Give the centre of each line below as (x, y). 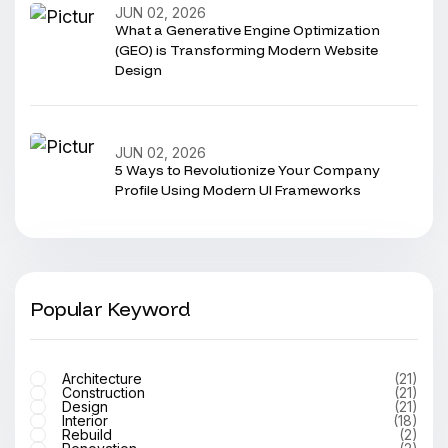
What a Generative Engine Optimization (247, 30)
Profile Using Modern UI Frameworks (238, 190)
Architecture (102, 378)
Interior (85, 420)
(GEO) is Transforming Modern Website (246, 50)
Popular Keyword (110, 308)
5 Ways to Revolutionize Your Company (247, 170)
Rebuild (87, 434)
